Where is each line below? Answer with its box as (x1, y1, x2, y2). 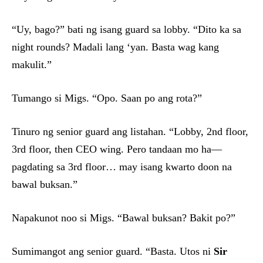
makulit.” (12, 59, 52, 71)
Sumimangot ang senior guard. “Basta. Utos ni (12, 245, 214, 258)
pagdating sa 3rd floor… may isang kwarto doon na (12, 161, 232, 173)
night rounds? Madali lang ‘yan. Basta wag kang (12, 41, 219, 53)
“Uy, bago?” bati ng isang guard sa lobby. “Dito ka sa (12, 23, 241, 36)
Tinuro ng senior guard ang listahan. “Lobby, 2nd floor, (12, 126, 248, 138)
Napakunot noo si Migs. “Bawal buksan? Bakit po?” (12, 212, 235, 224)
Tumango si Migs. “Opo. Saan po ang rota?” (12, 92, 202, 104)
